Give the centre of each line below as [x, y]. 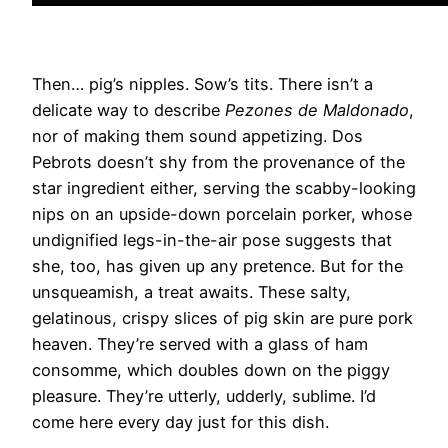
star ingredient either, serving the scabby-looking [224, 188]
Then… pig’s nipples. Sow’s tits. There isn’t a [202, 84]
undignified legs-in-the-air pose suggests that [212, 240]
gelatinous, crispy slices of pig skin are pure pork [222, 318]
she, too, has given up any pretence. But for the [217, 266]
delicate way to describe [128, 110]
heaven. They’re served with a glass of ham [200, 344]
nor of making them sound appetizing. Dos [197, 136]
